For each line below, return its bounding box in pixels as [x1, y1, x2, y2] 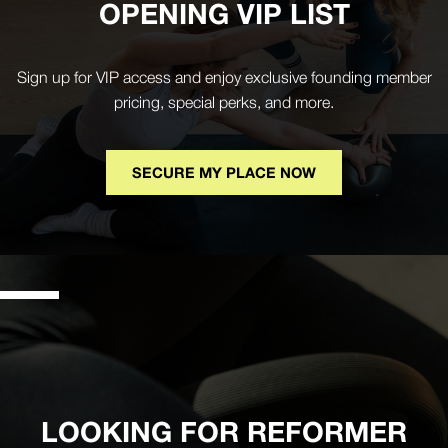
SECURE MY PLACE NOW [132, 163, 316, 181]
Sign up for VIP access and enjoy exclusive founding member [16, 67, 432, 86]
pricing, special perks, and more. [114, 92, 334, 111]
